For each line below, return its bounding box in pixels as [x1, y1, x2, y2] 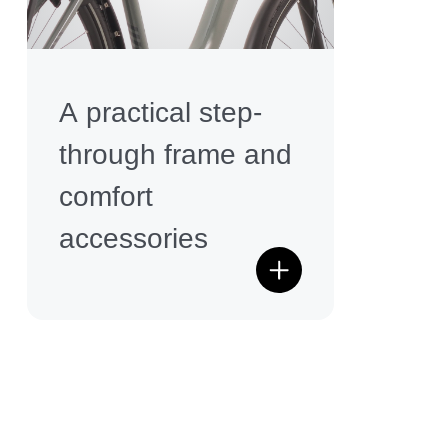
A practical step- [59, 96, 262, 128]
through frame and [59, 138, 292, 170]
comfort [59, 180, 153, 212]
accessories [59, 222, 208, 254]
